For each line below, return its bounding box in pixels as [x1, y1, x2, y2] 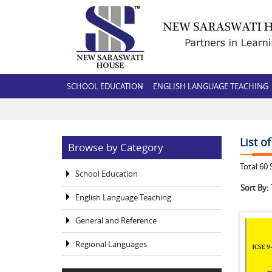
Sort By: [240, 182, 268, 193]
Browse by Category [68, 140, 163, 154]
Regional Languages [75, 238, 147, 250]
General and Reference [75, 215, 157, 226]
